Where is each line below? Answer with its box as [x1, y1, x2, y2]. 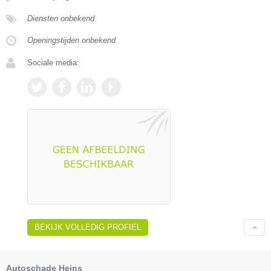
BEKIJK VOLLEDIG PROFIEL [34, 223, 141, 232]
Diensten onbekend [27, 13, 94, 23]
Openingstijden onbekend [27, 35, 116, 45]
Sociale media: [27, 57, 79, 67]
